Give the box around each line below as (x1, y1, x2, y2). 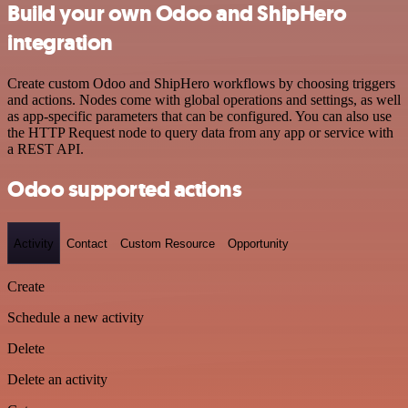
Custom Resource (120, 236, 215, 250)
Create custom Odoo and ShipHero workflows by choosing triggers (7, 75, 395, 91)
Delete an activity (7, 372, 107, 387)
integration (7, 27, 113, 57)
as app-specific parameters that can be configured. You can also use (7, 107, 392, 124)
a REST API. (7, 140, 84, 157)
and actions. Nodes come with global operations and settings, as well (7, 91, 401, 107)
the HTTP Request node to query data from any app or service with (7, 124, 393, 140)
